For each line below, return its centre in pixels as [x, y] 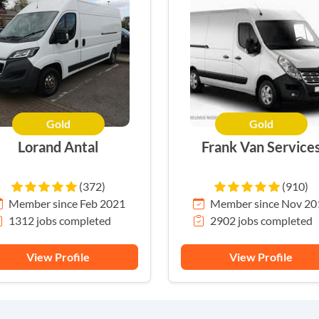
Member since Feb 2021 [67, 204]
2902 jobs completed [261, 221]
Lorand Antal [58, 147]
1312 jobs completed [59, 221]
